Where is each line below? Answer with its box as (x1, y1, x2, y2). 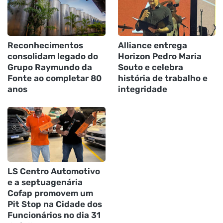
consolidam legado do (7, 51, 98, 61)
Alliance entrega (117, 40, 187, 50)
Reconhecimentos (7, 40, 83, 50)
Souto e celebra (117, 62, 183, 72)
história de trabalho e (117, 73, 208, 83)
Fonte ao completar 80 (7, 73, 102, 83)
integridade (117, 84, 167, 94)
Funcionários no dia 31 (7, 210, 101, 220)
